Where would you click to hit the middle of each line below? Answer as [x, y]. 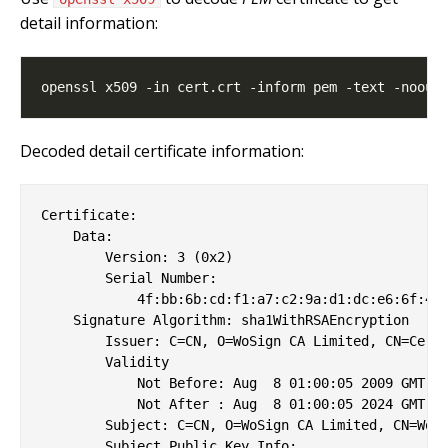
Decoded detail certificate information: [162, 150]
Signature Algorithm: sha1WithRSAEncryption [225, 319]
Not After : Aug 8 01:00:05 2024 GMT [233, 403]
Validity [105, 361]
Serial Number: [129, 277]
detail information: [89, 22]
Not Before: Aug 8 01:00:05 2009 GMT [233, 382]
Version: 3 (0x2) [137, 256]
